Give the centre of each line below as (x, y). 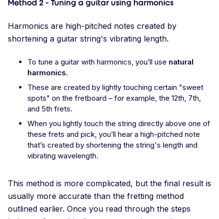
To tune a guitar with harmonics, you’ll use (98, 62)
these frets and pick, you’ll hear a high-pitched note (114, 134)
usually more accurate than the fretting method (96, 196)
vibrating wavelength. (63, 156)
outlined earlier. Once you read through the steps (99, 209)
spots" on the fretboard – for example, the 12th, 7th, (114, 98)
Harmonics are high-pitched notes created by (92, 26)
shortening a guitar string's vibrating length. (89, 39)
